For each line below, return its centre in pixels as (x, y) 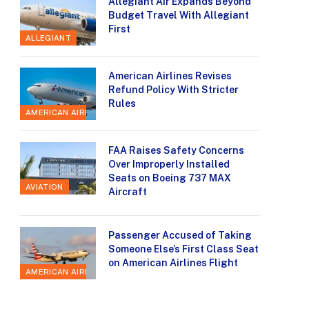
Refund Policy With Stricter (173, 90)
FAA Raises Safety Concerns (176, 151)
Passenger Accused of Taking (180, 236)
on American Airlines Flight (173, 263)
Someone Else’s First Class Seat (183, 249)
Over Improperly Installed (169, 165)
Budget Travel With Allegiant (179, 16)
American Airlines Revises (170, 76)
